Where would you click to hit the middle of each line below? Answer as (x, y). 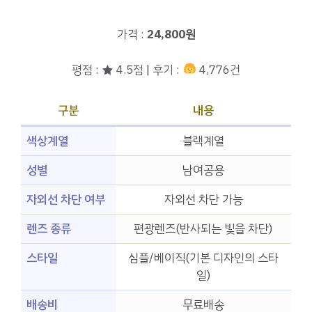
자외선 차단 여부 (66, 200)
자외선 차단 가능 (203, 200)
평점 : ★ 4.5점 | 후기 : (127, 70)
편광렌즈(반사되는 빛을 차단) (203, 229)
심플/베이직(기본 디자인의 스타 (203, 258)
